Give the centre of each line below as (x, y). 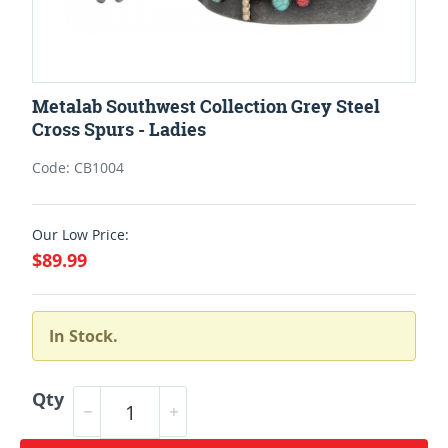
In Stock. (83, 335)
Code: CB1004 (78, 167)
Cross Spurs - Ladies (119, 129)
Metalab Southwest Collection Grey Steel (206, 106)
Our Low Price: (80, 234)
